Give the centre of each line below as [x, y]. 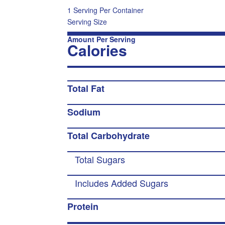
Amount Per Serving [102, 39]
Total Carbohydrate [109, 136]
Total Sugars [100, 159]
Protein [83, 206]
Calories [97, 50]
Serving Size [87, 22]
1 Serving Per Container [106, 10]
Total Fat [86, 88]
